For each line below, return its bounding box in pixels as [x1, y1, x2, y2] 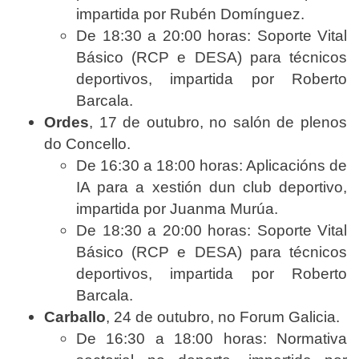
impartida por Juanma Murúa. [76, 200, 278, 217]
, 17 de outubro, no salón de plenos [89, 113, 347, 131]
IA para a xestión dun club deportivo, [76, 178, 347, 196]
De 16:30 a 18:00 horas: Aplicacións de [76, 156, 347, 174]
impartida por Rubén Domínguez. [76, 5, 305, 22]
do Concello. [44, 135, 131, 152]
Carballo [44, 308, 106, 325]
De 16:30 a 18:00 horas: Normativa [76, 329, 347, 347]
